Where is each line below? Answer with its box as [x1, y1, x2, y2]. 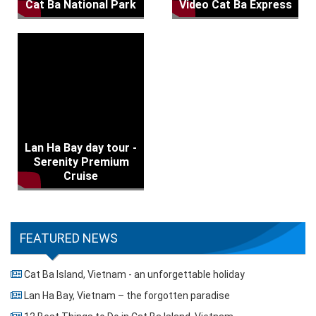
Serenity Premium [32, 155, 129, 169]
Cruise [63, 169, 98, 183]
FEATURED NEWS [20, 231, 118, 245]
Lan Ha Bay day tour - [25, 141, 137, 154]
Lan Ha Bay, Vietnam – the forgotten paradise [24, 290, 230, 301]
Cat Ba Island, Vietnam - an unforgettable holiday [24, 269, 245, 280]
